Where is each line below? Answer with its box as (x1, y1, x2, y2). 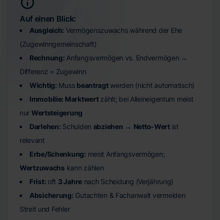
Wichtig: (29, 81, 57, 89)
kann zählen (64, 164, 104, 172)
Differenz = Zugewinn (20, 67, 86, 76)
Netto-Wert (133, 122, 170, 131)
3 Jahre (57, 177, 82, 186)
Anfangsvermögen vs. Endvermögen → (64, 54, 188, 62)
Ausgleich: (29, 26, 64, 34)
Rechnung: (29, 54, 65, 62)
